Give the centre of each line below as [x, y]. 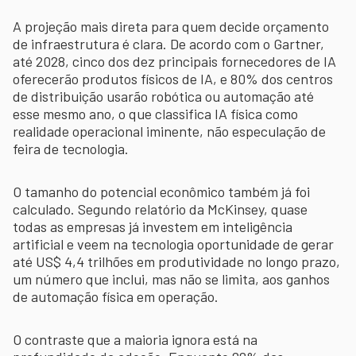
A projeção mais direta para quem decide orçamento [171, 26]
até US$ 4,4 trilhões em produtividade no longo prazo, [176, 261]
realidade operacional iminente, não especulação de [169, 131]
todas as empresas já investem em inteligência [153, 226]
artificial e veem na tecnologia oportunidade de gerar [173, 244]
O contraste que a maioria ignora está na [135, 339]
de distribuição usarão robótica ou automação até [163, 96]
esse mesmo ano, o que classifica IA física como [155, 113]
